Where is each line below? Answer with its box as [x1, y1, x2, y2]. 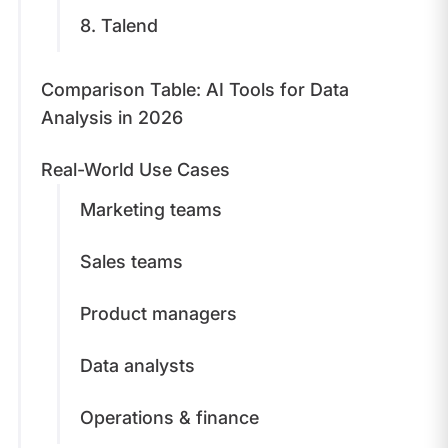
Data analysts [79, 354, 200, 376]
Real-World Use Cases [40, 158, 235, 180]
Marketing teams [79, 198, 227, 220]
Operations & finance [79, 406, 264, 428]
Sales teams [79, 250, 188, 272]
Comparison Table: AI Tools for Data [40, 78, 349, 100]
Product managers [79, 302, 242, 324]
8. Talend [79, 14, 163, 36]
